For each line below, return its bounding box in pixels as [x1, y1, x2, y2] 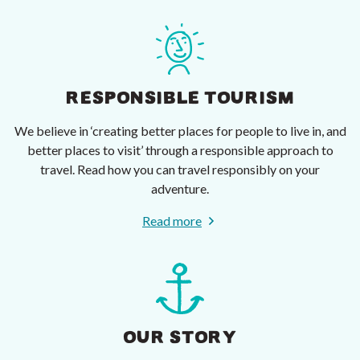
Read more [142, 213, 202, 229]
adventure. [151, 181, 209, 197]
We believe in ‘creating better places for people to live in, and [14, 123, 346, 139]
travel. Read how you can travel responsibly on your [40, 162, 320, 178]
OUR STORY [123, 331, 237, 345]
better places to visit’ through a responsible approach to [27, 142, 333, 158]
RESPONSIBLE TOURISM [65, 92, 295, 105]
